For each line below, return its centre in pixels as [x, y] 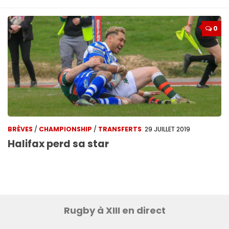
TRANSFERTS [120, 129]
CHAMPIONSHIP [65, 129]
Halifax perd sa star [58, 144]
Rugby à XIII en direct [114, 210]
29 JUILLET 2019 [167, 129]
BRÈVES [20, 129]
